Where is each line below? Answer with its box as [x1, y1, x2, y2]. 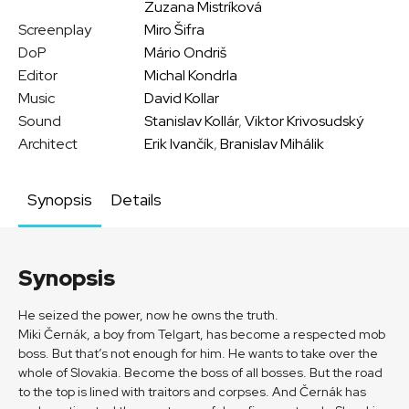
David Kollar [144, 89, 220, 109]
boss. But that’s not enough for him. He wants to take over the [18, 345, 378, 362]
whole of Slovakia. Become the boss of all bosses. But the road [18, 364, 383, 382]
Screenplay [18, 20, 91, 40]
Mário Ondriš [144, 43, 227, 63]
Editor [18, 66, 58, 86]
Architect [18, 134, 78, 154]
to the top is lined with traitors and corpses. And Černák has [18, 383, 366, 401]
